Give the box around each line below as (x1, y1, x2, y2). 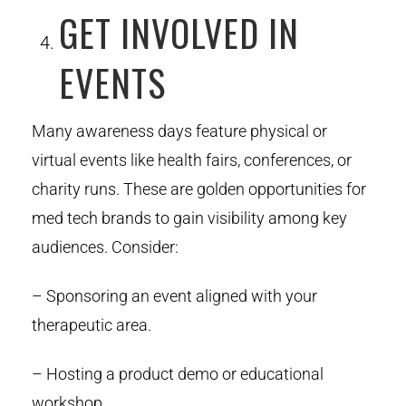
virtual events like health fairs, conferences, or (32, 150, 352, 169)
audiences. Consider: (32, 237, 179, 256)
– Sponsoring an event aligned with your (32, 285, 317, 305)
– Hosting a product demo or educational (32, 363, 324, 383)
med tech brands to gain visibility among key (32, 208, 347, 227)
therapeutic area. (32, 314, 151, 334)
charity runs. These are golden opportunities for (32, 179, 366, 198)
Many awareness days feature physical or (32, 121, 327, 140)
